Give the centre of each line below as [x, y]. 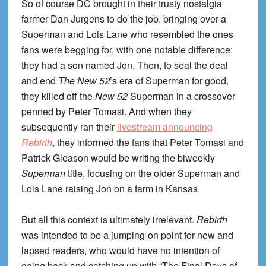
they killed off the [58, 96]
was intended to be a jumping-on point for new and [127, 235]
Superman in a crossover [181, 96]
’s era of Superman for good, [169, 81]
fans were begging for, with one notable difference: [127, 50]
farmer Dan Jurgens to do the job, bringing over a [123, 19]
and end [39, 81]
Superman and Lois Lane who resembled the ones [127, 34]
